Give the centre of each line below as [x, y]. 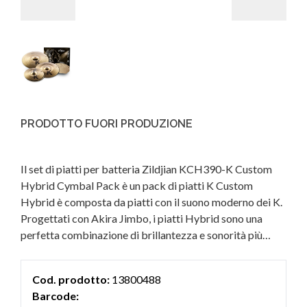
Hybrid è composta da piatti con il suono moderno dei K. [151, 202]
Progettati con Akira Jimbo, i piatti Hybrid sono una [142, 218]
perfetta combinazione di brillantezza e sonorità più [142, 235]
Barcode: [56, 296]
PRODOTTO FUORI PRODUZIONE [107, 124]
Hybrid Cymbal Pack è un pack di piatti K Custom [137, 185]
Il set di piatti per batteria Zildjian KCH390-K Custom [146, 169]
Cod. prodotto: [71, 279]
